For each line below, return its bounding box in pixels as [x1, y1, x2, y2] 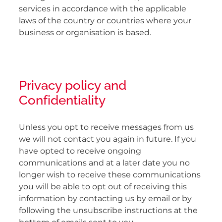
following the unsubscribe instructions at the [19, 204, 198, 218]
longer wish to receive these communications [19, 168, 201, 182]
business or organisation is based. [19, 26, 151, 40]
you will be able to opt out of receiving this [19, 180, 187, 194]
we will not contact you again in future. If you [19, 133, 196, 146]
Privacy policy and [19, 74, 126, 93]
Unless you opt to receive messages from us [19, 121, 194, 134]
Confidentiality [19, 89, 106, 108]
